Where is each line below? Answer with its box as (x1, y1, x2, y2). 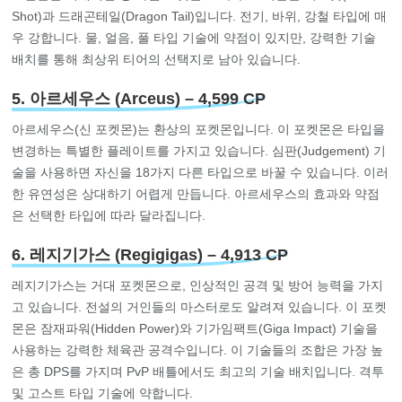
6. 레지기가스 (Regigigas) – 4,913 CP (12, 245, 289, 264)
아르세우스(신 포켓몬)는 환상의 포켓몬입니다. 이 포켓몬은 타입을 (12, 121, 386, 136)
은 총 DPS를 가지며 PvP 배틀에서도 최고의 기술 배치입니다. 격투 (12, 363, 385, 379)
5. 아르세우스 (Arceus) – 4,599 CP (12, 89, 267, 108)
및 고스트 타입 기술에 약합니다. (12, 385, 194, 400)
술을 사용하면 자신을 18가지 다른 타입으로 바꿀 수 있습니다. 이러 (12, 164, 389, 179)
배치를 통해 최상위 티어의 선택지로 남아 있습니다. (12, 51, 301, 66)
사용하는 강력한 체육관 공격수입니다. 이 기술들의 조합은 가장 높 (12, 342, 384, 357)
